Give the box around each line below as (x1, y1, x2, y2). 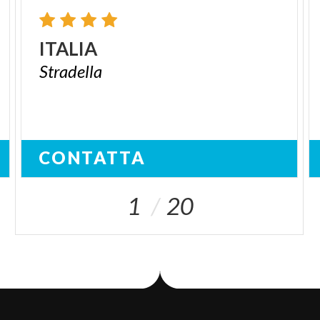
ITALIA (39, 37, 98, 60)
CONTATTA (39, 147, 146, 168)
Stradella (39, 61, 103, 81)
